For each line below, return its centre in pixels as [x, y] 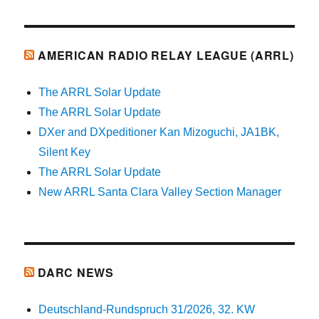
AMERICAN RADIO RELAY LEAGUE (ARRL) [166, 56]
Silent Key [65, 152]
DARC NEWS [76, 273]
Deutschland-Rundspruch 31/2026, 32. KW [147, 310]
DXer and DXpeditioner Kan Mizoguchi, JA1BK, [159, 132]
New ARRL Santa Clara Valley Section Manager [160, 192]
